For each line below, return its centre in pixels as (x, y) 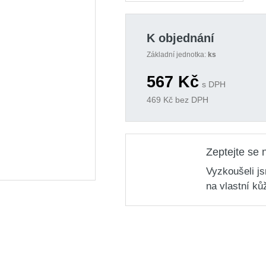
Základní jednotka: (177, 55)
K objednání (180, 38)
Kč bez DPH (184, 100)
